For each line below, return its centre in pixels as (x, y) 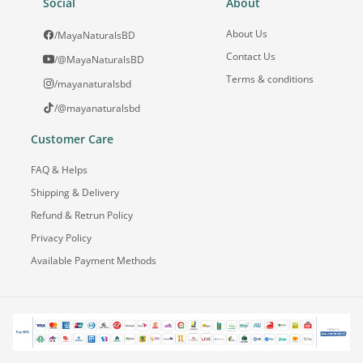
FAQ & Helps (59, 169)
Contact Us (251, 56)
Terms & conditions (270, 79)
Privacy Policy (61, 237)
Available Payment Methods (93, 260)
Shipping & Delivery (75, 192)
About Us (247, 33)
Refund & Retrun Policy (81, 215)
